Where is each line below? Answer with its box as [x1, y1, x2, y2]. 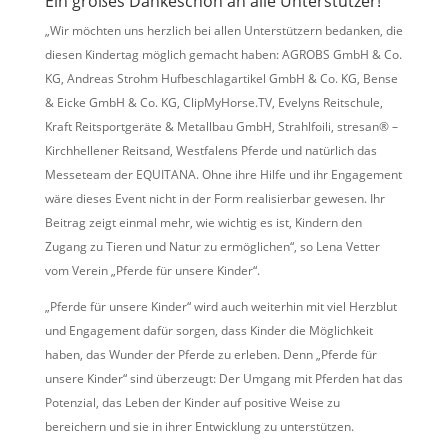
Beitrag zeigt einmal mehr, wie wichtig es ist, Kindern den [44, 214, 362, 232]
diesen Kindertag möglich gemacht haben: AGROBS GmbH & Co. [44, 46, 402, 64]
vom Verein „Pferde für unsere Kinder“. [44, 262, 260, 280]
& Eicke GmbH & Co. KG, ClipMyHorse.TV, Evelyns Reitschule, [44, 94, 383, 112]
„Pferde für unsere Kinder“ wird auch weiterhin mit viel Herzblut [44, 298, 397, 316]
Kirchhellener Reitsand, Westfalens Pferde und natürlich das [44, 142, 377, 160]
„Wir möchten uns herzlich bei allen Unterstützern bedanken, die [44, 22, 403, 40]
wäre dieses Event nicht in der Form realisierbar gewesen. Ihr [44, 190, 385, 208]
